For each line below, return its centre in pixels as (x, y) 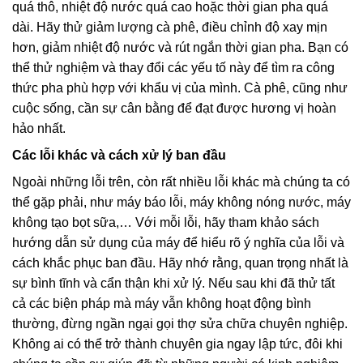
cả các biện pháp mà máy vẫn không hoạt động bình (162, 304)
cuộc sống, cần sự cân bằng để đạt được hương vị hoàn (174, 109)
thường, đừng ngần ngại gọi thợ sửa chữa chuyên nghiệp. (180, 324)
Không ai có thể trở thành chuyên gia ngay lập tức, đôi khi (177, 344)
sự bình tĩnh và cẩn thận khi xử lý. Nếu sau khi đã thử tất (173, 284)
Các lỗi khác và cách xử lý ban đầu (119, 156)
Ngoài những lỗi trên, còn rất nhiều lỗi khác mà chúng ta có (181, 182)
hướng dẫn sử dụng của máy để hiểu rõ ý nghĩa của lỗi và (178, 243)
